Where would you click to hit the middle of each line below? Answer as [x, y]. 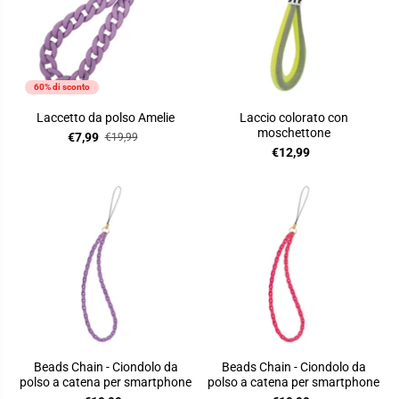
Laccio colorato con [293, 118]
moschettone [293, 133]
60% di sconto [62, 87]
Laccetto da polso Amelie [106, 118]
